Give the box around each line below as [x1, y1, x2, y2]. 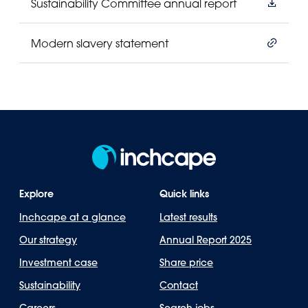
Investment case [19, 256, 98, 269]
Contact [159, 279, 198, 292]
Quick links [159, 187, 209, 201]
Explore [19, 187, 54, 201]
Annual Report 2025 [159, 234, 252, 247]
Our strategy [19, 234, 77, 247]
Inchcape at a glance [19, 211, 126, 224]
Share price [159, 256, 213, 269]
